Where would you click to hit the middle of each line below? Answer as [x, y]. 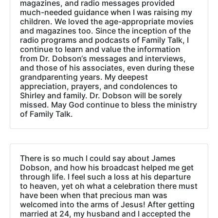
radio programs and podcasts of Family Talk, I [104, 40]
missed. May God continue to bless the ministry [109, 105]
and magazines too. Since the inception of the [105, 31]
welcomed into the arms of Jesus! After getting [107, 205]
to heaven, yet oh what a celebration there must [109, 186]
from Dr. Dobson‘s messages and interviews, [103, 59]
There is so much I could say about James [98, 158]
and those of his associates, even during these [107, 68]
